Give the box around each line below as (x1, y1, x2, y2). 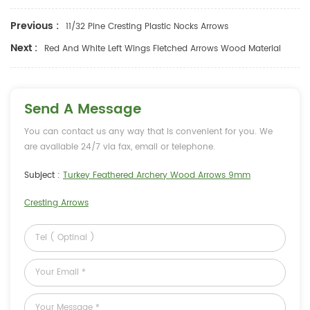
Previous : (10, 17, 59, 34)
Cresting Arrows (24, 196, 89, 210)
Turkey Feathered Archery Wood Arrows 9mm (63, 168, 250, 182)
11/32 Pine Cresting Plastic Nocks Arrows (66, 19, 228, 33)
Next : (10, 39, 37, 56)
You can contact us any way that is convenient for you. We (24, 125, 273, 138)
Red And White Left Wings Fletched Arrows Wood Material (44, 42, 281, 55)
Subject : (24, 168, 63, 182)
